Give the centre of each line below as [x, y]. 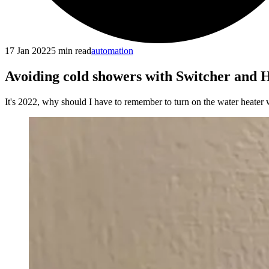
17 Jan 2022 [28, 51]
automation [112, 51]
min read [74, 51]
